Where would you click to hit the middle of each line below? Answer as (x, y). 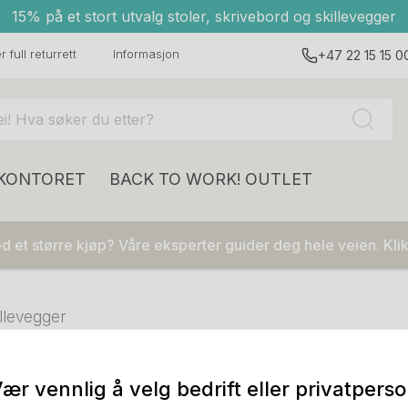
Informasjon (146, 54)
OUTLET (279, 179)
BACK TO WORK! (175, 179)
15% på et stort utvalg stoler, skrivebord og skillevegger (204, 16)
